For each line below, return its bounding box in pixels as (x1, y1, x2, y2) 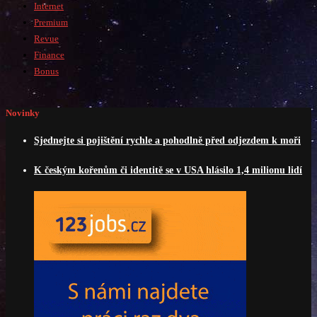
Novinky (6, 108, 40, 119)
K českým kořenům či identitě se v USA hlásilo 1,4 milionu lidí (34, 164, 302, 175)
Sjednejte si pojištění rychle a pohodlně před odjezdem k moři (34, 134, 301, 146)
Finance (34, 50, 64, 61)
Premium (34, 17, 68, 28)
